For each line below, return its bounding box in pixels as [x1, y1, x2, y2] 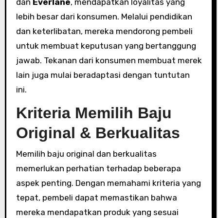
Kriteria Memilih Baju [16, 104, 172, 122]
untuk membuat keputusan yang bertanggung [16, 41, 196, 51]
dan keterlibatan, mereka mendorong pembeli [16, 26, 193, 36]
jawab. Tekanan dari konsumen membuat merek [16, 55, 202, 65]
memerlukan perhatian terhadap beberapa [16, 163, 181, 173]
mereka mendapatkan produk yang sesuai [16, 207, 179, 217]
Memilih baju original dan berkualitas [16, 148, 157, 159]
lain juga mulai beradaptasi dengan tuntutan [16, 70, 190, 80]
